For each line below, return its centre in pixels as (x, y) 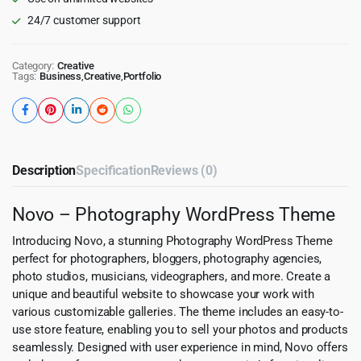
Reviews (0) (184, 170)
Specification (113, 170)
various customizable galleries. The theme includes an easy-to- (178, 311)
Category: (33, 65)
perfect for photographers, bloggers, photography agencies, (167, 258)
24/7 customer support (84, 20)
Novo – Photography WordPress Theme (174, 214)
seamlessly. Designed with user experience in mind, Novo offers (180, 347)
